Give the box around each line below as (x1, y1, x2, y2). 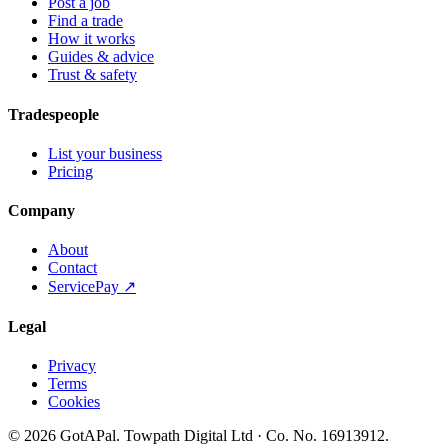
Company (8, 202, 75, 220)
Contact (48, 259, 97, 277)
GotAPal (60, 426, 116, 444)
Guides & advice (48, 48, 154, 66)
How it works (48, 30, 135, 48)
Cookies (48, 392, 100, 410)
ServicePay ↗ (48, 278, 136, 296)
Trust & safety (48, 66, 137, 84)
